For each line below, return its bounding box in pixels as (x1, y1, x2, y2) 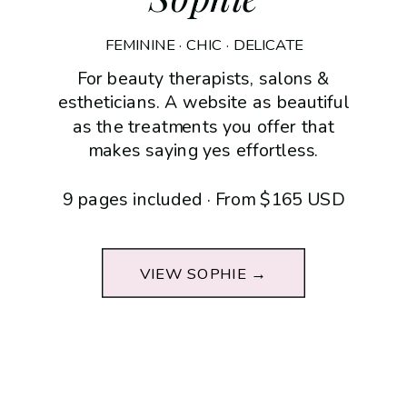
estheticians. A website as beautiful (57, 90, 350, 114)
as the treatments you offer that (72, 114, 335, 139)
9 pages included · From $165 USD (63, 186, 344, 212)
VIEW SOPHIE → (140, 263, 267, 283)
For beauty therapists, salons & (76, 65, 331, 91)
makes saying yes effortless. (88, 138, 319, 164)
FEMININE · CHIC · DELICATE (104, 34, 303, 55)
